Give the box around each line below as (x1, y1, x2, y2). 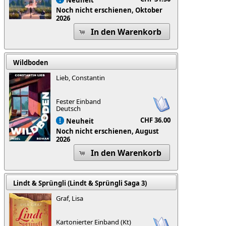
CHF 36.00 (140, 116, 171, 125)
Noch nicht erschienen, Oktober (56, 5, 163, 15)
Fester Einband (56, 97, 101, 106)
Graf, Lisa (56, 194, 84, 203)
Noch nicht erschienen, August (56, 126, 159, 136)
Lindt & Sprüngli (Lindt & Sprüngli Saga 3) (13, 178, 147, 188)
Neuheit (66, 116, 94, 126)
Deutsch (56, 104, 81, 114)
